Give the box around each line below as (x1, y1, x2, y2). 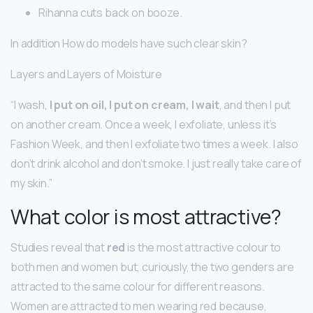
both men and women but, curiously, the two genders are (10, 259, 294, 275)
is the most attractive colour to (125, 240, 282, 256)
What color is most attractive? (10, 203, 282, 231)
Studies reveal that (10, 240, 107, 256)
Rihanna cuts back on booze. (38, 5, 182, 21)
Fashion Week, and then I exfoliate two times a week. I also (10, 136, 298, 152)
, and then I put (219, 97, 291, 113)
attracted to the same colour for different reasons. (10, 279, 265, 295)
